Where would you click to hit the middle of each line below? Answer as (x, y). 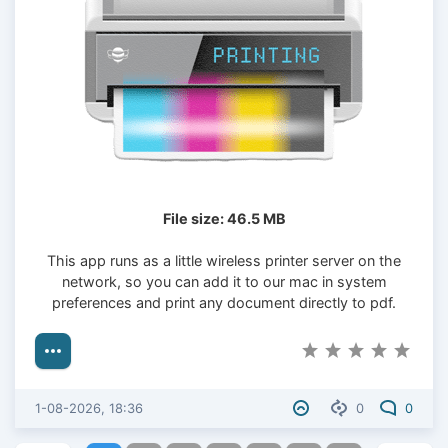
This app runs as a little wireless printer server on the (224, 261)
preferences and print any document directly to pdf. (224, 303)
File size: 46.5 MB (224, 219)
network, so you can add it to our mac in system (224, 282)
